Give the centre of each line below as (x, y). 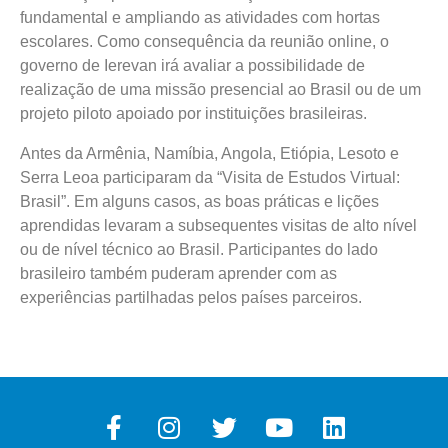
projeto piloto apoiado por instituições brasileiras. (193, 114)
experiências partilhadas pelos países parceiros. (191, 298)
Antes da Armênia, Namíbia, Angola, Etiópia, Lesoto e (209, 154)
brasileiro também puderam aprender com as (178, 274)
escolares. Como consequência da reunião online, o (204, 42)
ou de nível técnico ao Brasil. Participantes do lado (199, 250)
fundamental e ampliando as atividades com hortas (200, 18)
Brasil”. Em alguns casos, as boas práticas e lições (199, 202)
